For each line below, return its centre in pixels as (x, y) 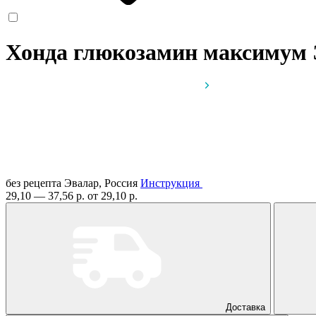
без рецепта (34, 183)
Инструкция (170, 183)
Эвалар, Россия (102, 183)
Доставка (245, 307)
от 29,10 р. (113, 195)
